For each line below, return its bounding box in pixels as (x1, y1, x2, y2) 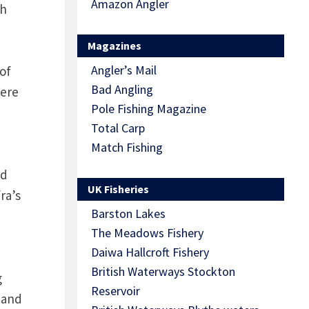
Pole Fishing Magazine (91, 101, 206, 117)
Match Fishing (91, 139, 163, 156)
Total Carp (91, 120, 145, 137)
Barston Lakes (91, 206, 166, 222)
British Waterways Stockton (91, 263, 235, 280)
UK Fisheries (88, 182, 149, 197)
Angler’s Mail (91, 62, 157, 79)
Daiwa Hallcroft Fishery (91, 244, 209, 261)
